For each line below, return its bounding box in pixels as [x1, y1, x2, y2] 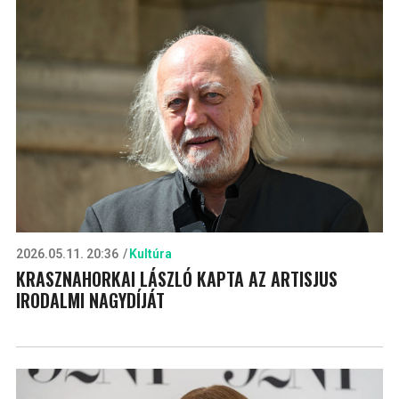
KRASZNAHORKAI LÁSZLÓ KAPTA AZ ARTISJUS [15, 265, 338, 292]
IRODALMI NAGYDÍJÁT [15, 286, 165, 313]
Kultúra [128, 246, 172, 261]
